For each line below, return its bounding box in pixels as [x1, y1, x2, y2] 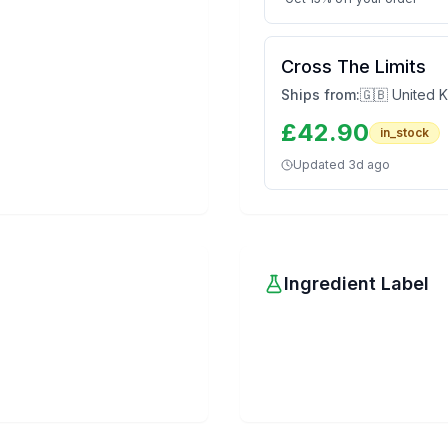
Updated [293, 157, 348, 172]
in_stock [380, 125, 429, 140]
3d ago [348, 157, 390, 172]
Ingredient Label [284, 273, 429, 294]
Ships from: [281, 86, 360, 103]
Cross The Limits [281, 56, 426, 77]
